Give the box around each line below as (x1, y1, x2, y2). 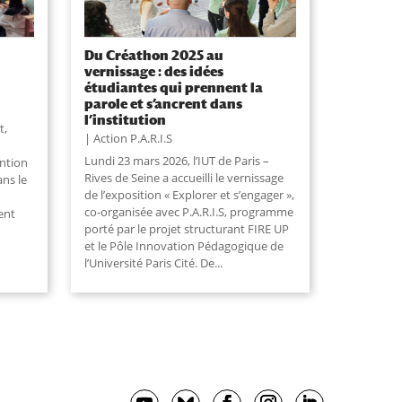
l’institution (83, 110, 166, 127)
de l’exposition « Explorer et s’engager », (83, 186, 294, 203)
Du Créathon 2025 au (83, 46, 223, 63)
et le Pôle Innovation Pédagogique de (83, 237, 284, 254)
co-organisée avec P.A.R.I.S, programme (83, 203, 293, 220)
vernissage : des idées (83, 62, 223, 79)
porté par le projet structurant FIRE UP (83, 220, 289, 237)
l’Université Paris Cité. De (83, 254, 214, 271)
